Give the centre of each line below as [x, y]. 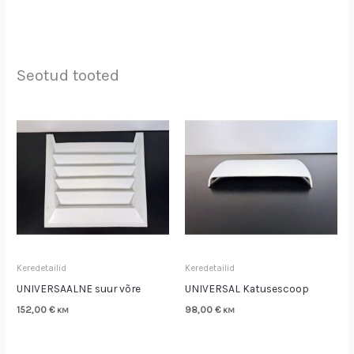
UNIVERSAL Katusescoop [247, 288]
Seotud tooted [68, 75]
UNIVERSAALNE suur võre [79, 288]
